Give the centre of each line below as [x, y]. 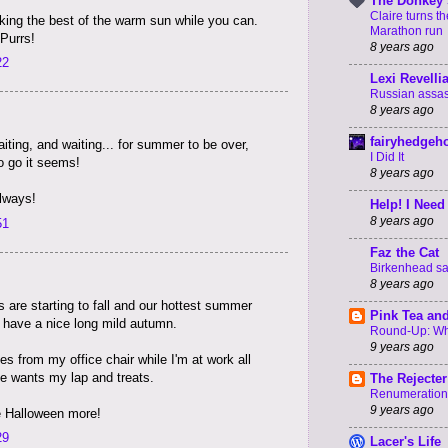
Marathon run [406, 31]
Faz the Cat [404, 253]
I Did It [387, 157]
